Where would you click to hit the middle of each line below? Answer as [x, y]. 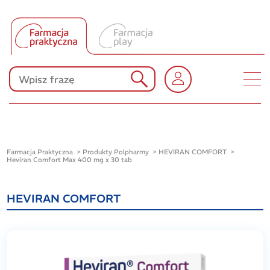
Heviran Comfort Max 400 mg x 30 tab [70, 160]
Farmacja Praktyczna [40, 152]
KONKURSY [136, 84]
